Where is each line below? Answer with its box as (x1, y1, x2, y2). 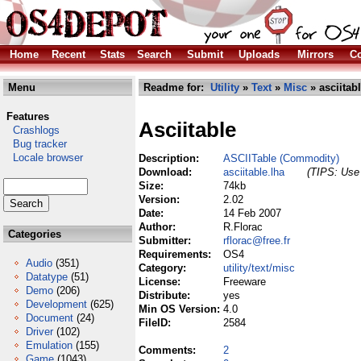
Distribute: (139, 289, 193, 301)
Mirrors (297, 48, 334, 60)
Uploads (239, 48, 280, 60)
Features (6, 110, 49, 122)
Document (26, 312, 73, 324)
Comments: (139, 344, 199, 356)
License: (139, 276, 184, 288)
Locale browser (3, 151, 83, 164)
